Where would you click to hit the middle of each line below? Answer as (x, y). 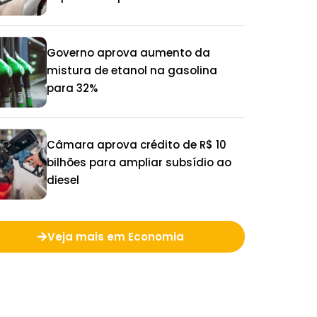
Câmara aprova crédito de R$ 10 (137, 145)
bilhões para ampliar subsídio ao (139, 163)
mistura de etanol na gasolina (132, 71)
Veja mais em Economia (116, 237)
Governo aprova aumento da (128, 53)
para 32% (72, 88)
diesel (63, 180)
